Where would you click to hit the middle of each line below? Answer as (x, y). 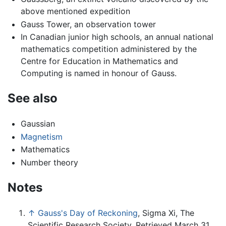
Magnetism (41, 136)
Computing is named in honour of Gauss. (98, 73)
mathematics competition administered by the (108, 49)
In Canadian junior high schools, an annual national (117, 37)
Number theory (49, 162)
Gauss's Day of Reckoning (88, 213)
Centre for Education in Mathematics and (99, 61)
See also (33, 98)
